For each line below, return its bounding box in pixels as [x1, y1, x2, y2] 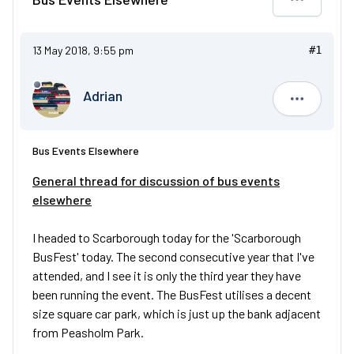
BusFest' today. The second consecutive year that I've [32, 249, 314, 264]
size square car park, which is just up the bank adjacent [32, 306, 321, 321]
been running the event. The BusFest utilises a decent [32, 287, 311, 302]
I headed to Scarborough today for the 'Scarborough [32, 230, 301, 245]
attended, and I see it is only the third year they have [32, 268, 301, 283]
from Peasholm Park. [32, 325, 146, 340]
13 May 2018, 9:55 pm [32, 43, 134, 57]
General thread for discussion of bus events [32, 173, 280, 188]
